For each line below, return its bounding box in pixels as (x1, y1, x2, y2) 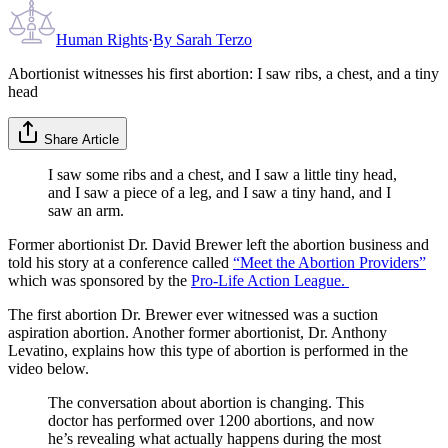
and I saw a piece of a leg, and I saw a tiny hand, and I (48, 183, 391, 201)
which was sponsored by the (8, 271, 191, 289)
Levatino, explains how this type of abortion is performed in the (8, 341, 408, 359)
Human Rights (56, 30, 148, 48)
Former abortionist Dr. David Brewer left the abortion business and (8, 235, 429, 253)
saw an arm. (48, 201, 124, 219)
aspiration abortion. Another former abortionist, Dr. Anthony (8, 323, 387, 341)
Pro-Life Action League (191, 271, 341, 289)
